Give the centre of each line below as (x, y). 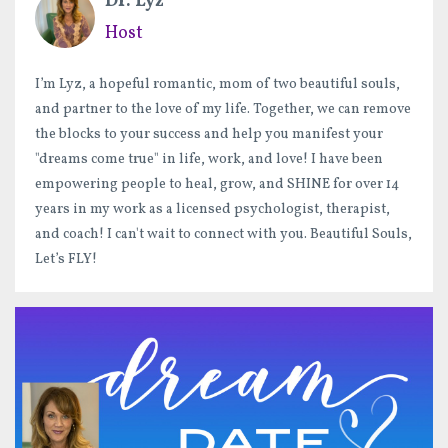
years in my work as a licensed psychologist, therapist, (212, 210)
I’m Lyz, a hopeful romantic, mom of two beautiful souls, (217, 85)
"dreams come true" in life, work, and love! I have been (209, 160)
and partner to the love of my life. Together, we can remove (223, 110)
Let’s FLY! (66, 260)
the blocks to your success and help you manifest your (209, 135)
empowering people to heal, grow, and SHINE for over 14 (217, 185)
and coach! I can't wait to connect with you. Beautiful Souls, (223, 235)
